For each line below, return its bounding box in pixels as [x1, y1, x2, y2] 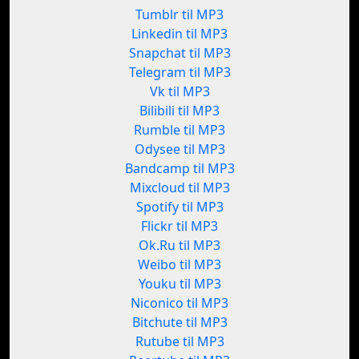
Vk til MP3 [149, 83, 210, 101]
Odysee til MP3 [134, 140, 225, 159]
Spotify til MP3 [135, 198, 224, 216]
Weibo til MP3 [138, 256, 221, 274]
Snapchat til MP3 [128, 44, 231, 63]
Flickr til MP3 [141, 217, 218, 236]
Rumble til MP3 [134, 121, 225, 139]
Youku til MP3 [138, 275, 221, 293]
